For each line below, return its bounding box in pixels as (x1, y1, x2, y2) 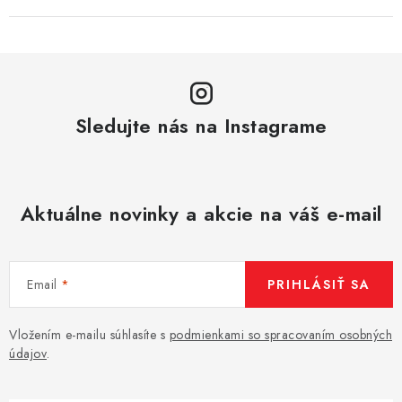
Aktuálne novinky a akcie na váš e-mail (20, 198, 382, 228)
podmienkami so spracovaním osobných (169, 325, 392, 344)
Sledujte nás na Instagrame (74, 110, 328, 140)
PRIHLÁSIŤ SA (267, 275, 371, 293)
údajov (9, 344, 47, 363)
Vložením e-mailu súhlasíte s (9, 325, 170, 344)
